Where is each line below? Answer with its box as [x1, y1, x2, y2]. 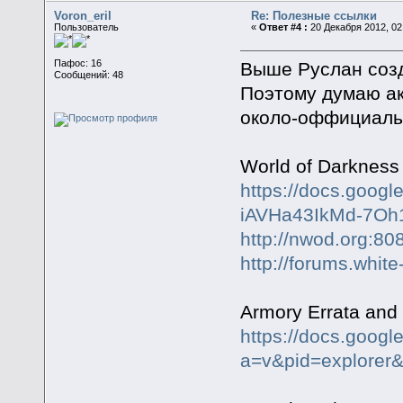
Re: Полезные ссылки [251, 8, 378, 22]
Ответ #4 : [259, 21, 309, 32]
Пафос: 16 [54, 57, 103, 68]
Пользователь [54, 21, 120, 32]
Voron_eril [54, 8, 112, 22]
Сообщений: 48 [54, 68, 124, 80]
